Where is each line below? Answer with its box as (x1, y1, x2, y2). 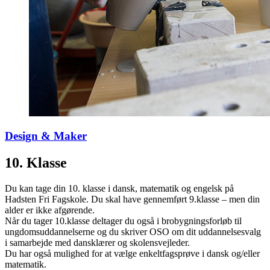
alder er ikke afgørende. (5, 205, 95, 216)
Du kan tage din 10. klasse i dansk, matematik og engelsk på (5, 183, 234, 194)
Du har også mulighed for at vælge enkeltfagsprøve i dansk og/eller (5, 248, 260, 259)
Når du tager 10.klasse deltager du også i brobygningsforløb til (5, 216, 242, 227)
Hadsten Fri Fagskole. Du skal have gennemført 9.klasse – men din (5, 194, 260, 205)
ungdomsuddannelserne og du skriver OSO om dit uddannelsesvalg (5, 227, 261, 237)
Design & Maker (5, 130, 87, 143)
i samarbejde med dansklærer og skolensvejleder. (5, 237, 190, 248)
